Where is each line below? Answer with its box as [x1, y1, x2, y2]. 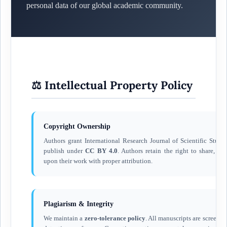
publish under [43, 146, 86, 155]
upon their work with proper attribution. [43, 157, 153, 165]
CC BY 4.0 [85, 146, 118, 155]
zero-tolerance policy [84, 214, 145, 222]
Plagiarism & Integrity [43, 200, 113, 208]
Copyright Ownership [43, 122, 110, 130]
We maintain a [43, 214, 85, 222]
